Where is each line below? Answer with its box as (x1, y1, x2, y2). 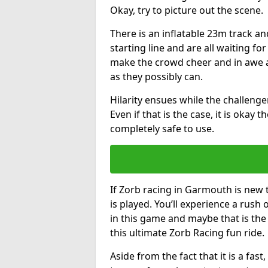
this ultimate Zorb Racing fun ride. (110, 226, 264, 239)
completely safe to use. (110, 121, 214, 135)
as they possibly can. (110, 69, 203, 83)
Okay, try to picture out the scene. (110, 3, 263, 17)
